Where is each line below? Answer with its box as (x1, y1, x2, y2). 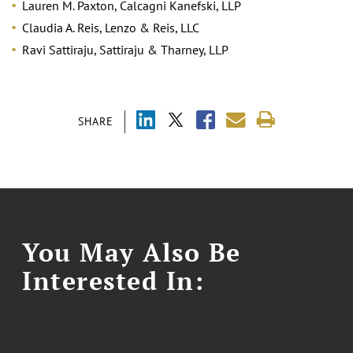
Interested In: (22, 263, 205, 297)
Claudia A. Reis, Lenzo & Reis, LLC (22, 19, 199, 35)
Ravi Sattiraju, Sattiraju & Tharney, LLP (22, 41, 229, 58)
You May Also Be (22, 235, 241, 269)
